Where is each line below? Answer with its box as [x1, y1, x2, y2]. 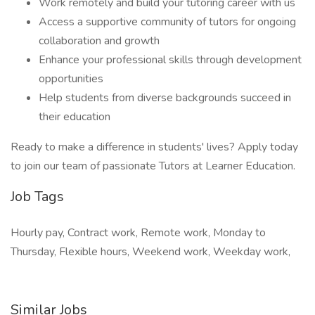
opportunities [39, 71, 103, 86]
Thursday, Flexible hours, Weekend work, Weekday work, [11, 244, 290, 259]
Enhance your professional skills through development [39, 52, 302, 67]
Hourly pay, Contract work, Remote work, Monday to [11, 225, 266, 240]
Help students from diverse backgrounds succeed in [39, 90, 291, 105]
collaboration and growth [39, 33, 160, 49]
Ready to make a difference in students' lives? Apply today [11, 139, 298, 155]
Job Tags [11, 187, 64, 206]
